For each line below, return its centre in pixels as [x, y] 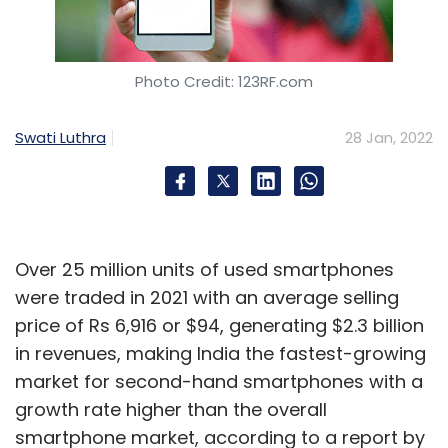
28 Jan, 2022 [389, 138]
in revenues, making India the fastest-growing [220, 354]
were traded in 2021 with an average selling [207, 298]
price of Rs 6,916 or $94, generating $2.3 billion [219, 326]
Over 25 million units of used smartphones [204, 270]
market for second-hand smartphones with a [219, 382]
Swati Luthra [60, 138]
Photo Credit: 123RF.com [224, 82]
